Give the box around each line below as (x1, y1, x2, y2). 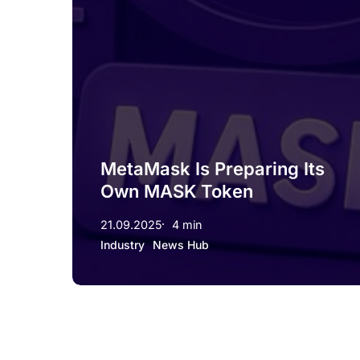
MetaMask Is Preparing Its (100, 157, 325, 179)
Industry (100, 237, 145, 252)
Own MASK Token (100, 180, 253, 202)
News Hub (153, 237, 209, 252)
